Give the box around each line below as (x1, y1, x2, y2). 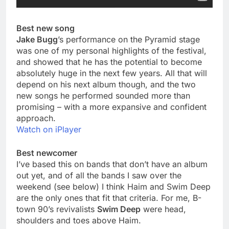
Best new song (16, 23, 75, 34)
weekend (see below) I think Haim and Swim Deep (16, 181, 211, 192)
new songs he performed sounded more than (16, 90, 190, 101)
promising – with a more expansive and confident (16, 102, 207, 112)
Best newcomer (16, 148, 77, 158)
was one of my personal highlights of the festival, (16, 45, 207, 56)
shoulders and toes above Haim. (16, 215, 141, 226)
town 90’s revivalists (16, 204, 97, 215)
